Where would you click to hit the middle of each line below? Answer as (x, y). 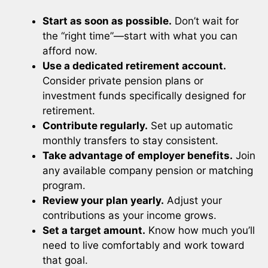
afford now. (70, 51)
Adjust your (193, 200)
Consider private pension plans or (123, 80)
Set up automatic (190, 125)
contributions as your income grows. (130, 215)
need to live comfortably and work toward (144, 245)
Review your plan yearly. (103, 200)
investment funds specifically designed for (144, 95)
